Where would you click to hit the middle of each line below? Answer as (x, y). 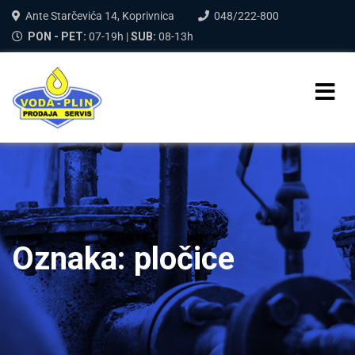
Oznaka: (73, 258)
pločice (184, 258)
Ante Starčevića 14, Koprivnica (100, 16)
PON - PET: (57, 36)
